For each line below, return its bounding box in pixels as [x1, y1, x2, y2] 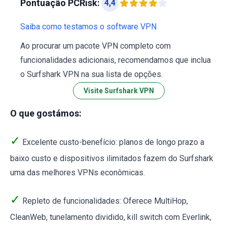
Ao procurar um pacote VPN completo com [20, 41, 171, 51]
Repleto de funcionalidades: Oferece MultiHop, [20, 196, 188, 206]
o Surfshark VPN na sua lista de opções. [20, 69, 163, 80]
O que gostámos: [10, 108, 82, 119]
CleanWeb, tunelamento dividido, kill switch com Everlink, [10, 212, 211, 222]
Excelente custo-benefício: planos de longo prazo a [20, 137, 204, 147]
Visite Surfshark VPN [83, 87, 154, 95]
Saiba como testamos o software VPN [20, 22, 157, 32]
